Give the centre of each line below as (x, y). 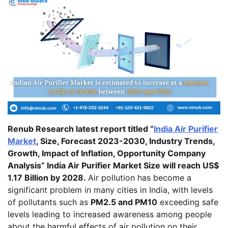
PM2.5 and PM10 (124, 202)
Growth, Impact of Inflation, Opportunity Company (107, 153)
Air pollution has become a (140, 178)
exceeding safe (188, 202)
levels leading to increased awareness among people (110, 215)
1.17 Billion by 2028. (48, 178)
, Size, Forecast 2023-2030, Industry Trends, (125, 141)
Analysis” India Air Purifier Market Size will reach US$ (113, 166)
